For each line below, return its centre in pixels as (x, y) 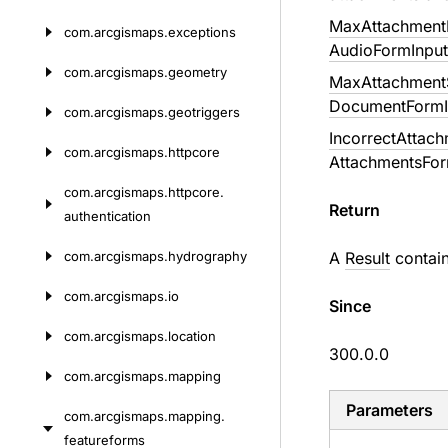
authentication (107, 216)
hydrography (207, 256)
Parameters (389, 410)
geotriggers (204, 112)
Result (367, 258)
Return (354, 210)
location (192, 336)
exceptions (202, 32)
